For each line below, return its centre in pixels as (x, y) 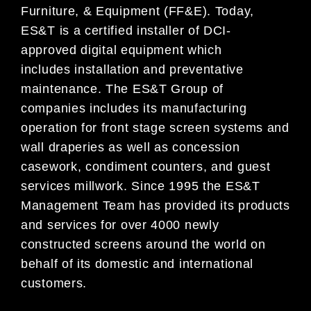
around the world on (206, 244)
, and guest (237, 166)
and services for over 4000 (103, 225)
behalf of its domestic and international (137, 263)
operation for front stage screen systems (142, 127)
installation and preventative (157, 69)
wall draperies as (74, 147)
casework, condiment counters (112, 166)
